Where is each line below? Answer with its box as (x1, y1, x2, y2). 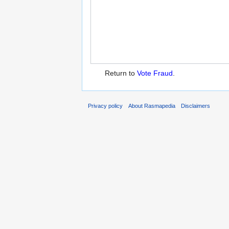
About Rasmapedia (128, 102, 176, 109)
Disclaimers (181, 102, 211, 109)
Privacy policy (88, 102, 123, 109)
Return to (105, 69, 137, 78)
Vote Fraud (137, 69, 173, 78)
